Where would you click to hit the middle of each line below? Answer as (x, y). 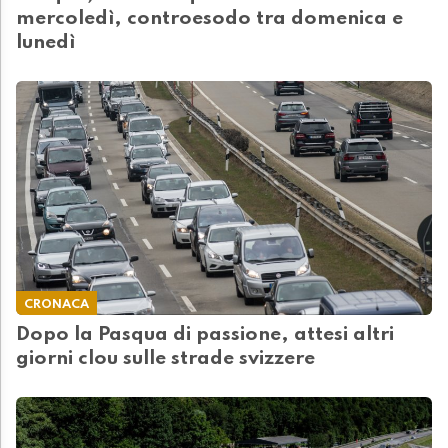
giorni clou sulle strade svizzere (165, 359)
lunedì (45, 43)
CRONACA (56, 305)
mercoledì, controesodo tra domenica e (209, 19)
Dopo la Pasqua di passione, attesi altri (205, 335)
